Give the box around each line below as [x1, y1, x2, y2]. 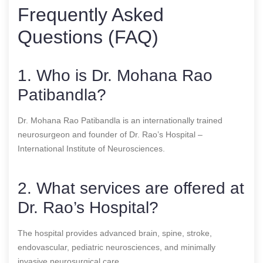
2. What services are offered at [18, 178, 244, 197]
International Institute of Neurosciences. [18, 143, 165, 153]
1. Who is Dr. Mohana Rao [18, 66, 213, 85]
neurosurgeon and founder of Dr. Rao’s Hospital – [18, 129, 203, 139]
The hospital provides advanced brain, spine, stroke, [18, 228, 212, 238]
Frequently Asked [18, 4, 164, 25]
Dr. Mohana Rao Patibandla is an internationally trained [18, 115, 222, 125]
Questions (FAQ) [18, 26, 159, 48]
